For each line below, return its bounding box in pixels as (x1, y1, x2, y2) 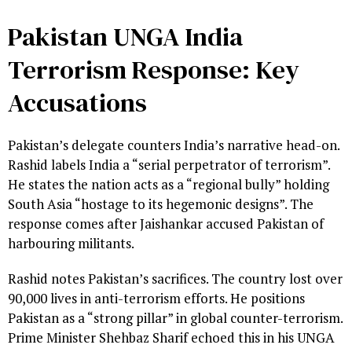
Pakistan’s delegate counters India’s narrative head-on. (8, 135, 339, 154)
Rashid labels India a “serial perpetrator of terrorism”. (8, 155, 330, 174)
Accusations (8, 84, 147, 120)
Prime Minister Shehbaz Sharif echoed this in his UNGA (8, 328, 335, 346)
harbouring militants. (8, 233, 134, 252)
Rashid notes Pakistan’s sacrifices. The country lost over (8, 269, 343, 288)
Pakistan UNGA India (8, 18, 243, 54)
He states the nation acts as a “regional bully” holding (8, 174, 329, 193)
